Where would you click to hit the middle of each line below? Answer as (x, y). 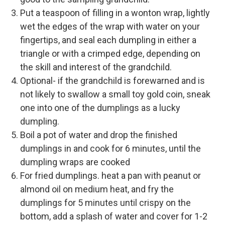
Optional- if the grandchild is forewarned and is (113, 80)
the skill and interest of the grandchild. (96, 67)
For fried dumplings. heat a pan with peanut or (110, 175)
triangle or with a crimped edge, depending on (110, 53)
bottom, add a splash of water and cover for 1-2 (114, 216)
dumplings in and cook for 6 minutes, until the (110, 148)
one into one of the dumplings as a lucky (100, 107)
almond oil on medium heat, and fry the (97, 189)
